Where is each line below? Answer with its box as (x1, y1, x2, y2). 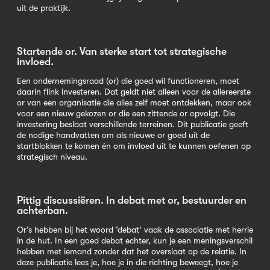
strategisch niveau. (17, 152, 87, 162)
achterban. (17, 204, 68, 217)
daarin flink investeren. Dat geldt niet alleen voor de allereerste (17, 87, 251, 97)
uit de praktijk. (17, 3, 71, 13)
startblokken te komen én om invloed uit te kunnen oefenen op (17, 141, 251, 151)
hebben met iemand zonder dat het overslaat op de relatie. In (17, 246, 246, 257)
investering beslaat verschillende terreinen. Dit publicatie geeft (17, 119, 248, 130)
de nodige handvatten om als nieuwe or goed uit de (17, 130, 210, 140)
